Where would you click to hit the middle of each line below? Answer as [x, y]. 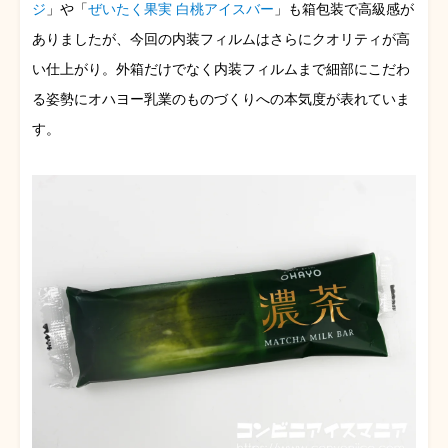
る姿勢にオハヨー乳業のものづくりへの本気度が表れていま [221, 99]
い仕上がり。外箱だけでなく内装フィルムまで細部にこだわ [221, 69]
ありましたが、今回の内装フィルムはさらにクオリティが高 [221, 39]
